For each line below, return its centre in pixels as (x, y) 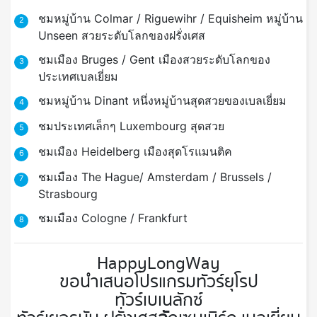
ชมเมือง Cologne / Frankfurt (113, 218)
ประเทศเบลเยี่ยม (78, 77)
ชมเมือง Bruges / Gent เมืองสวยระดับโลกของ (154, 60)
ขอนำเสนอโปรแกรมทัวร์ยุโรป (158, 282)
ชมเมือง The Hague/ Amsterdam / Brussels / (155, 177)
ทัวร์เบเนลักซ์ (158, 301)
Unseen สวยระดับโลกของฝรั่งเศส (121, 36)
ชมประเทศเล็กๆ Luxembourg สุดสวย (131, 126)
